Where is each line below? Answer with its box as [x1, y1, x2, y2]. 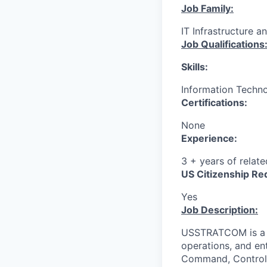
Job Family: [181, 2, 234, 15]
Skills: [181, 61, 208, 73]
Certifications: [181, 97, 247, 109]
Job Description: [181, 204, 258, 216]
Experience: [181, 132, 237, 145]
